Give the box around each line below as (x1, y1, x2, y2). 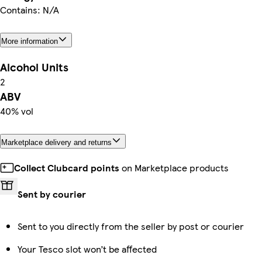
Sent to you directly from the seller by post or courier (18, 219, 244, 233)
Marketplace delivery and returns (1, 138, 112, 147)
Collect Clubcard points (14, 161, 119, 175)
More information (1, 36, 58, 46)
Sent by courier (18, 187, 86, 201)
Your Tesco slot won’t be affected (18, 242, 157, 256)
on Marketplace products (119, 161, 229, 175)
